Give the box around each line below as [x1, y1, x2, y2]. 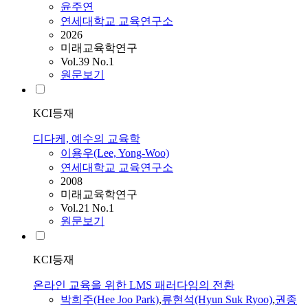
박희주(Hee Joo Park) [60, 294, 159, 306]
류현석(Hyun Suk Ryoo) [162, 294, 272, 306]
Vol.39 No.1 [60, 56, 114, 68]
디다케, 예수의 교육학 [33, 133, 140, 145]
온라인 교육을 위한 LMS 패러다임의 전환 [33, 279, 234, 291]
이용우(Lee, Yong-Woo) [60, 147, 169, 159]
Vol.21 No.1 [60, 202, 114, 214]
